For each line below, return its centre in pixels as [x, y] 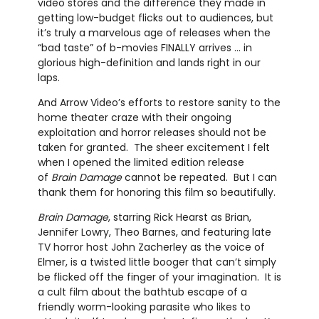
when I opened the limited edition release [141, 162]
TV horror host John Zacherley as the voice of [151, 247]
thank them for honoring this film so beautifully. [158, 192]
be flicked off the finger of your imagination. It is [159, 277]
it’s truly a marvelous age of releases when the [154, 32]
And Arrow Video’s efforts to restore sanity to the [159, 102]
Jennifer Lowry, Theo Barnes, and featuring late [154, 232]
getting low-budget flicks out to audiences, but [155, 17]
